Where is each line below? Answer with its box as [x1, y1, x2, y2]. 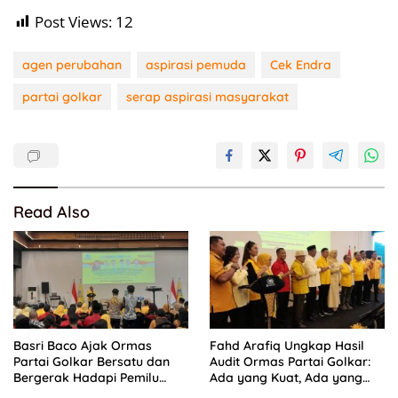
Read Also [13, 201, 90, 222]
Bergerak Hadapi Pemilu [13, 370, 159, 386]
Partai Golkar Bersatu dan [13, 354, 170, 370]
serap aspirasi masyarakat [126, 88, 289, 105]
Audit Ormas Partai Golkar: [210, 354, 370, 370]
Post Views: [35, 11, 112, 32]
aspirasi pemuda [146, 56, 246, 73]
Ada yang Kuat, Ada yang [210, 370, 362, 386]
